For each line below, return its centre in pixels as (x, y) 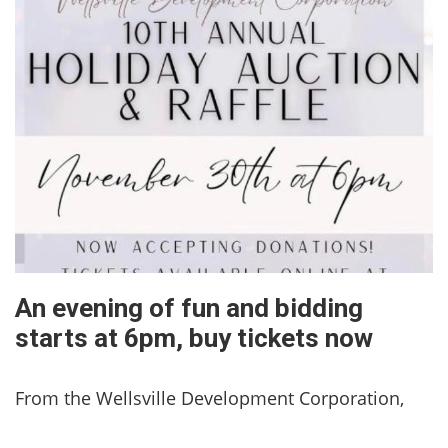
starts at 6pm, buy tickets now (194, 337)
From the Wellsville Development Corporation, (209, 397)
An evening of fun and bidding (189, 307)
